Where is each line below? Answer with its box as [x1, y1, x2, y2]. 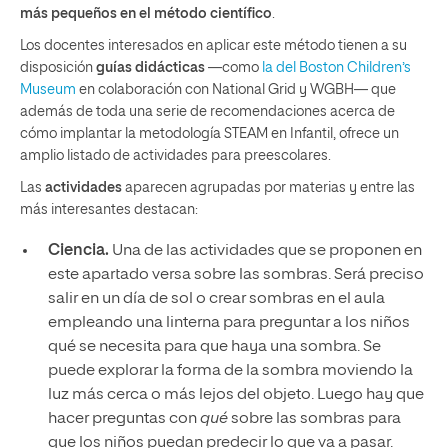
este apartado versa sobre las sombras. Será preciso [47, 267, 424, 283]
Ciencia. [47, 243, 109, 259]
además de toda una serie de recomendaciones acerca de [20, 105, 395, 119]
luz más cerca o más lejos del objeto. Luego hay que [47, 387, 424, 403]
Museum [20, 83, 76, 97]
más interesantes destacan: [20, 203, 198, 217]
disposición [20, 61, 96, 75]
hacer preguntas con [47, 411, 200, 427]
